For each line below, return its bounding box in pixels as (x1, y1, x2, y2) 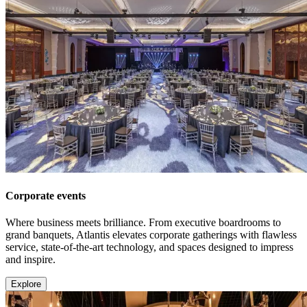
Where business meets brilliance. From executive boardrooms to (5, 217, 281, 229)
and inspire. (5, 254, 56, 266)
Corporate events (5, 189, 86, 201)
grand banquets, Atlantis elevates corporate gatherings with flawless (5, 229, 297, 241)
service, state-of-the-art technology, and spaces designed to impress (5, 241, 293, 254)
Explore (11, 279, 41, 290)
